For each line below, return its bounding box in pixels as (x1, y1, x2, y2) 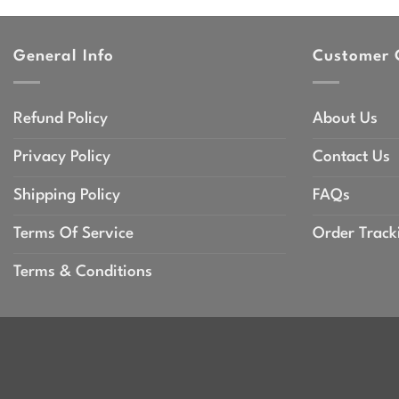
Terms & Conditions (13, 265, 152, 281)
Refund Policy (13, 111, 108, 127)
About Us (313, 111, 378, 127)
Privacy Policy (13, 150, 110, 166)
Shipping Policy (13, 188, 120, 204)
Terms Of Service (13, 226, 134, 242)
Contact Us (313, 150, 390, 166)
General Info (13, 48, 115, 64)
